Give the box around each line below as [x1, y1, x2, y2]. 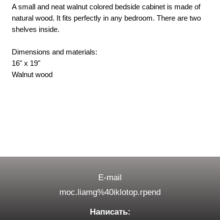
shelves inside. [12, 25, 59, 33]
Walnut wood [12, 70, 53, 79]
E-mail [98, 172, 122, 182]
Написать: [89, 207, 131, 217]
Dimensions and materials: [12, 47, 97, 56]
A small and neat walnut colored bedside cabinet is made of [12, 2, 200, 11]
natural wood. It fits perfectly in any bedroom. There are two [12, 13, 201, 22]
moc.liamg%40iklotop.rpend [59, 187, 161, 197]
